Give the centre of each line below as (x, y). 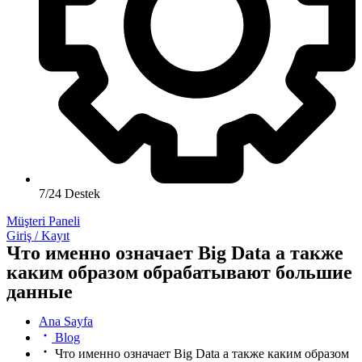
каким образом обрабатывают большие (179, 272)
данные (40, 291)
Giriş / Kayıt (38, 235)
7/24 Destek (69, 193)
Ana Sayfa (66, 321)
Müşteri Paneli (43, 221)
